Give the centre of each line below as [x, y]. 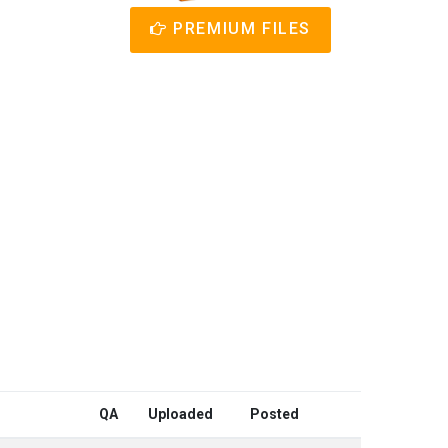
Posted [274, 414]
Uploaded [180, 414]
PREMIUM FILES [239, 28]
